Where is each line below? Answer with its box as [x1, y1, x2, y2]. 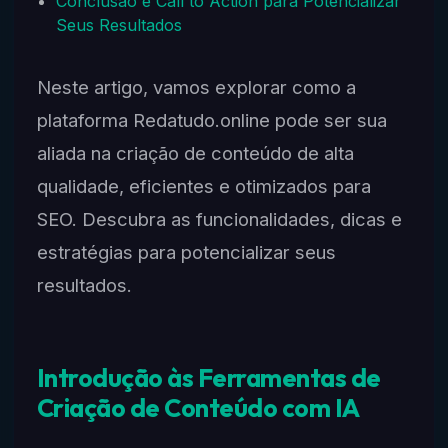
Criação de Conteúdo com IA [36, 391, 360, 424]
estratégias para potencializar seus [36, 241, 336, 264]
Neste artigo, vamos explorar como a [36, 76, 356, 99]
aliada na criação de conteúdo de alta [36, 142, 354, 165]
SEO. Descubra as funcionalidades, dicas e [36, 208, 402, 231]
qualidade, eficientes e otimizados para [36, 175, 371, 198]
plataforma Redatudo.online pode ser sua [36, 109, 387, 132]
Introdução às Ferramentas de [36, 361, 381, 394]
